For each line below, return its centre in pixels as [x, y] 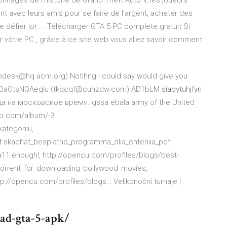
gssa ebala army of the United [142, 102]
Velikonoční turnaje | [147, 181]
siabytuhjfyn [182, 89]
